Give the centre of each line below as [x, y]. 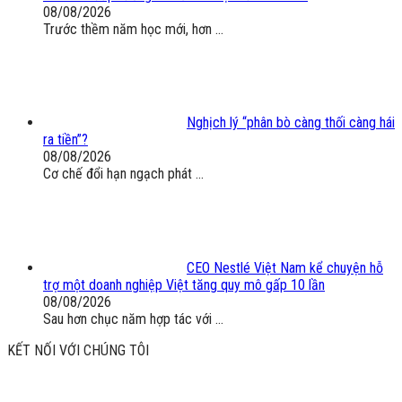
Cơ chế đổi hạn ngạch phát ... [123, 174]
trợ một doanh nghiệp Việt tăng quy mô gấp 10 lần [184, 285]
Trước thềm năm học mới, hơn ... [133, 30]
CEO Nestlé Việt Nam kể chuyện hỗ [285, 268]
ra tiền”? [66, 140]
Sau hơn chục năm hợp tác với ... [133, 319]
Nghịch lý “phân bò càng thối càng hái [291, 123]
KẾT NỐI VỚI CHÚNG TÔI [78, 351]
